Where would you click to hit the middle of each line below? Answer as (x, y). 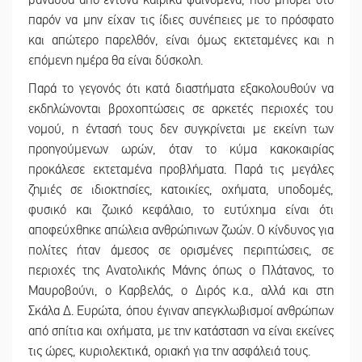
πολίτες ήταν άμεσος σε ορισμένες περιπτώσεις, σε (181, 251)
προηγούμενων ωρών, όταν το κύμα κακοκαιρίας (181, 150)
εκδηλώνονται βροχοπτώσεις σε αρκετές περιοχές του (181, 109)
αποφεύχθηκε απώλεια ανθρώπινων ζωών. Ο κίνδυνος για (181, 231)
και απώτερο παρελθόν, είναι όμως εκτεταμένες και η (181, 41)
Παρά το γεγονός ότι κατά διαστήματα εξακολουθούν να (181, 89)
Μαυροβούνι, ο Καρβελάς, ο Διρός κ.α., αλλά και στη (181, 291)
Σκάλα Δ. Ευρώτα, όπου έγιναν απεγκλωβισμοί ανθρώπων (181, 311)
